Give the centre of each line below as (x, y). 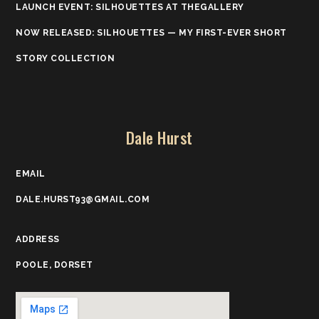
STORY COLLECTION (66, 58)
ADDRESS (38, 239)
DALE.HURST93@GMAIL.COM (83, 199)
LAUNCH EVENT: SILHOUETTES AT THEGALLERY (130, 7)
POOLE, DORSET (54, 265)
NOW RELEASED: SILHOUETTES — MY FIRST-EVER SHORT (151, 32)
